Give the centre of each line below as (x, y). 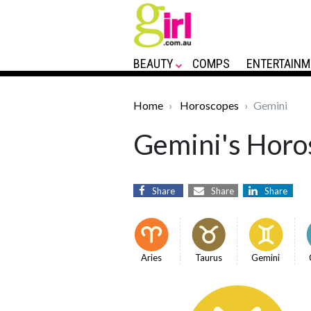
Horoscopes (209, 105)
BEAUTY (153, 64)
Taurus (208, 258)
